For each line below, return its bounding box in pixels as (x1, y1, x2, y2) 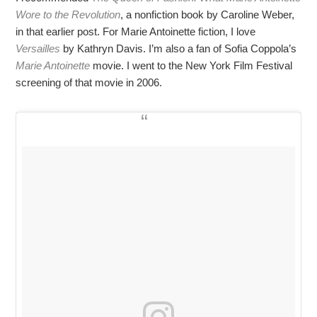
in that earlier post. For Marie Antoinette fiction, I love (16, 25, 256, 38)
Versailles (16, 42, 61, 55)
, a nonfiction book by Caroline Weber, (120, 8, 295, 21)
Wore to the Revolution (16, 8, 121, 21)
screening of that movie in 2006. (16, 76, 163, 89)
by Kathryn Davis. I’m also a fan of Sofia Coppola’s (60, 42, 297, 55)
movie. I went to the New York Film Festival (90, 59, 293, 72)
